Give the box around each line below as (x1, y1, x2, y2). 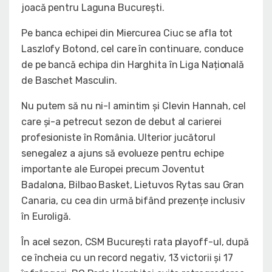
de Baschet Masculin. (21, 75, 117, 87)
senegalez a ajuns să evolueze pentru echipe (21, 148, 224, 160)
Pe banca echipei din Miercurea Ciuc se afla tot (21, 27, 233, 39)
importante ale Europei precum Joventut (21, 163, 205, 175)
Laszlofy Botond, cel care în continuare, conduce (21, 43, 244, 55)
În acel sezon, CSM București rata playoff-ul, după (21, 236, 249, 248)
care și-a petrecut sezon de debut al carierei (21, 116, 222, 128)
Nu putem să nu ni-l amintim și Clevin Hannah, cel (21, 100, 246, 112)
